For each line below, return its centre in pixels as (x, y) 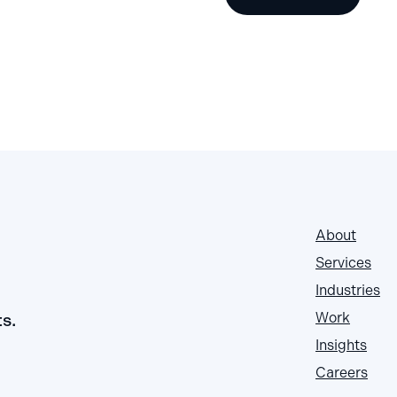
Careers (342, 373)
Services (343, 263)
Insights (341, 346)
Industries (348, 291)
